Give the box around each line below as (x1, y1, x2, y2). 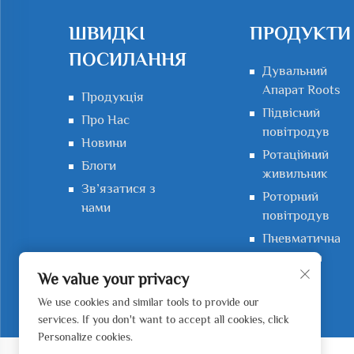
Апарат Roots (262, 82, 341, 97)
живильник (262, 166, 327, 181)
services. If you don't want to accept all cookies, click (38, 313, 289, 326)
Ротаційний (262, 147, 329, 162)
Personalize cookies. (38, 330, 133, 343)
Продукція (81, 89, 144, 104)
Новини (81, 135, 126, 150)
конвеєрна (262, 250, 322, 265)
